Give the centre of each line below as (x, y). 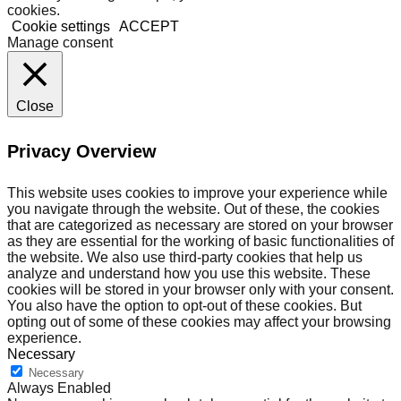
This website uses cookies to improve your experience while (197, 193)
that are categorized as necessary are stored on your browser (200, 226)
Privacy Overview (82, 151)
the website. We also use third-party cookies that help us (185, 258)
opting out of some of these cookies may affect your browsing (199, 322)
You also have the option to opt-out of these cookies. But (184, 306)
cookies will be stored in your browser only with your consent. (200, 290)
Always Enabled (59, 388)
